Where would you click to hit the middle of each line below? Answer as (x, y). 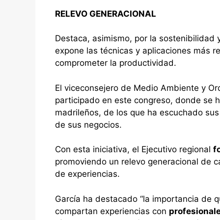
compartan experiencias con (112, 211)
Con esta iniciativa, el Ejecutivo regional (134, 150)
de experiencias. (87, 174)
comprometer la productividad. (116, 63)
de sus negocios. (88, 124)
